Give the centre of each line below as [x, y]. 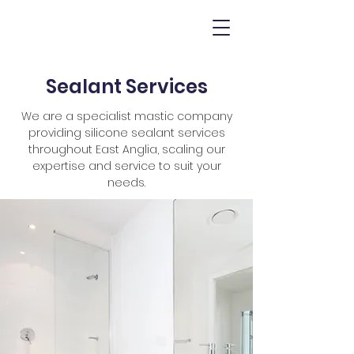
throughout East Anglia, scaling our [126, 149]
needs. [126, 183]
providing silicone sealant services [126, 133]
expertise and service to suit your [126, 166]
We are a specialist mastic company [126, 116]
